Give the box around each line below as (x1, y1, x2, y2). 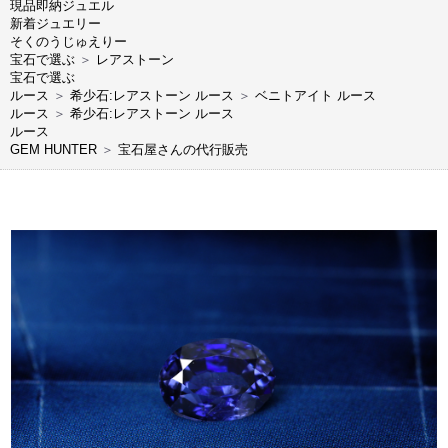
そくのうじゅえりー (10, 33, 127, 49)
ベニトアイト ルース (255, 87, 376, 103)
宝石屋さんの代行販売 (118, 141, 248, 157)
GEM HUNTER (10, 141, 97, 157)
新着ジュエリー (10, 15, 101, 31)
